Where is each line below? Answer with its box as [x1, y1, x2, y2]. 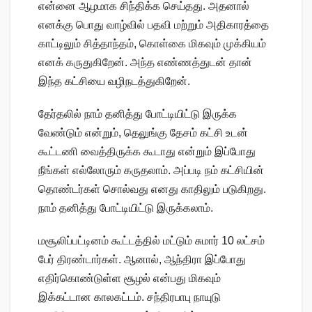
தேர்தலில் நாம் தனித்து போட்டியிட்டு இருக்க [38, 107, 237, 120]
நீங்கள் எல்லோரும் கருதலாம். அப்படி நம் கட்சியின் [38, 164, 264, 176]
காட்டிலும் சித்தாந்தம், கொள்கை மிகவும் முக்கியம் [38, 37, 266, 49]
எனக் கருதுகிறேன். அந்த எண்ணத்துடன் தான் [38, 56, 252, 68]
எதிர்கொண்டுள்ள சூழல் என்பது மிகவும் [38, 272, 221, 284]
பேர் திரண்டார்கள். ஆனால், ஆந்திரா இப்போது [38, 253, 246, 265]
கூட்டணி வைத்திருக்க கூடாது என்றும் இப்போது [38, 145, 256, 157]
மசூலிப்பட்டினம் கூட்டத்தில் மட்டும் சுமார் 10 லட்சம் [38, 234, 265, 247]
